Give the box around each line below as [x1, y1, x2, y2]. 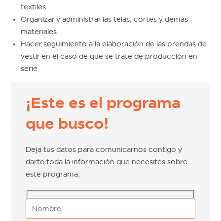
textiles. [21, 2, 48, 11]
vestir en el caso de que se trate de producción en [21, 52, 198, 60]
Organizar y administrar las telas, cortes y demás [21, 15, 188, 23]
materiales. [21, 27, 59, 36]
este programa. [26, 170, 80, 178]
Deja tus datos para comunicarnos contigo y [26, 145, 183, 153]
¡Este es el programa [26, 93, 181, 111]
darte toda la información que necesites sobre [26, 157, 188, 166]
